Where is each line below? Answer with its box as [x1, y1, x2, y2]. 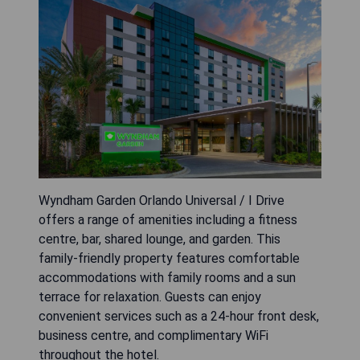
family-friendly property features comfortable [39, 250, 300, 266]
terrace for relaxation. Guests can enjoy [39, 288, 261, 305]
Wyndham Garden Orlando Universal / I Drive [39, 192, 284, 208]
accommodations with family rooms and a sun [39, 269, 296, 285]
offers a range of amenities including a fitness [39, 211, 297, 227]
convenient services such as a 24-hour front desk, [39, 308, 319, 324]
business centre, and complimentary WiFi [39, 327, 268, 343]
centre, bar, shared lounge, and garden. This [39, 231, 280, 247]
